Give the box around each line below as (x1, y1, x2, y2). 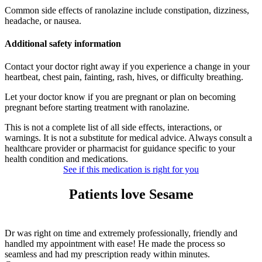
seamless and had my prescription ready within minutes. (5, 249, 210, 260)
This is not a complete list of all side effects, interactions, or (5, 122, 222, 133)
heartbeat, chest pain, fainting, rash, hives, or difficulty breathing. (5, 72, 243, 82)
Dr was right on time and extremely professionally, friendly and (5, 228, 237, 239)
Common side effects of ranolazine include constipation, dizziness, (5, 5, 249, 15)
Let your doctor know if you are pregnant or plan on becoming (5, 92, 236, 102)
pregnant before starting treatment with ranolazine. (5, 102, 189, 113)
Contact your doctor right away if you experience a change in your (5, 61, 250, 72)
